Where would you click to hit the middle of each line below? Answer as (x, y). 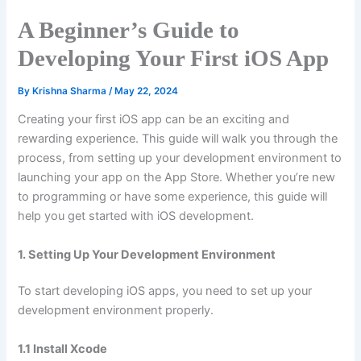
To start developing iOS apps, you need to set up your (165, 291)
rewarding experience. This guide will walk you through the (178, 139)
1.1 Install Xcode (63, 349)
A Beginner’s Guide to (129, 29)
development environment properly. (116, 311)
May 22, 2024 (147, 91)
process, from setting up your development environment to (180, 158)
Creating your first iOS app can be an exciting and (154, 120)
